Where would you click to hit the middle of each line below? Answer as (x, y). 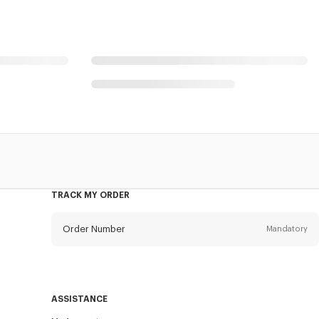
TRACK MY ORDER (90, 195)
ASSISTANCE (79, 299)
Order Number (94, 229)
